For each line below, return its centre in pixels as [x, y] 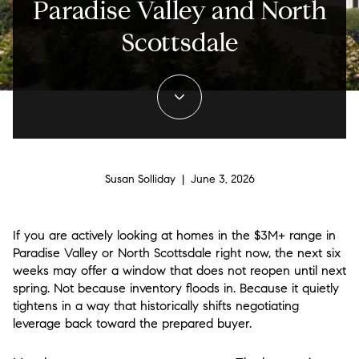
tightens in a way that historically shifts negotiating [156, 306]
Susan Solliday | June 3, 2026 [179, 179]
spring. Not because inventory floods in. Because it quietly [176, 288]
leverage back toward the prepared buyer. [132, 323]
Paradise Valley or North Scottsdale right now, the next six [177, 253]
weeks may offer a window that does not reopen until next [179, 270]
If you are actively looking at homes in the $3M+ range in [174, 235]
